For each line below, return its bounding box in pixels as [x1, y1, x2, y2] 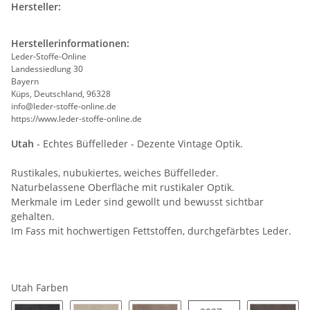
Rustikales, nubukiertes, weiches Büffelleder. [11, 166, 219, 180]
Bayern [11, 75, 39, 88]
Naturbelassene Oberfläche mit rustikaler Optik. [11, 181, 235, 194]
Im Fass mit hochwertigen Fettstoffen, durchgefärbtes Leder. [11, 224, 291, 238]
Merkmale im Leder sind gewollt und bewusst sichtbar [11, 195, 264, 209]
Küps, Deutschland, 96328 [11, 88, 111, 100]
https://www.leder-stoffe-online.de [11, 113, 142, 125]
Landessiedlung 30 [11, 63, 83, 75]
